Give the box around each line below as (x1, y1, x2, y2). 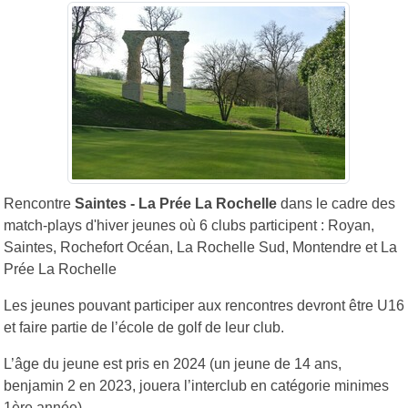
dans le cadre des (277, 195, 395, 211)
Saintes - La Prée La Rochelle (75, 195, 277, 211)
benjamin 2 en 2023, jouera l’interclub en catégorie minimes (4, 377, 389, 393)
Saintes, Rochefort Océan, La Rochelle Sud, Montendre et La (4, 239, 397, 255)
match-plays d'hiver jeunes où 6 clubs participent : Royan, (4, 217, 374, 233)
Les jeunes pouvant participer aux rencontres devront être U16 (4, 297, 404, 313)
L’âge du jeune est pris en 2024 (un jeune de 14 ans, (4, 355, 342, 372)
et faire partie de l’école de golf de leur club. (4, 319, 284, 335)
